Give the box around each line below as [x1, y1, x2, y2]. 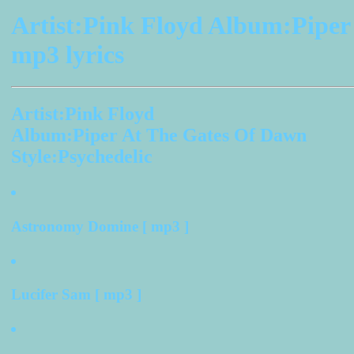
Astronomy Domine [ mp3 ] [11, 217, 189, 235]
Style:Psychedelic [11, 146, 153, 168]
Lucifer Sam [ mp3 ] [11, 286, 141, 303]
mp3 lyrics [11, 40, 124, 69]
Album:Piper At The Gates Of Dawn [11, 125, 307, 146]
